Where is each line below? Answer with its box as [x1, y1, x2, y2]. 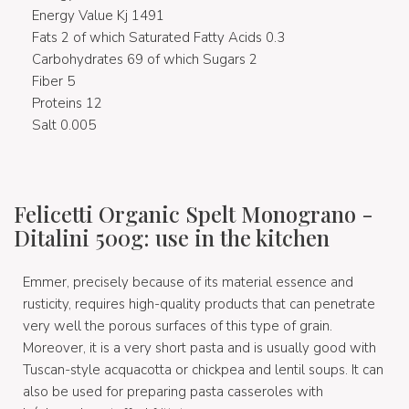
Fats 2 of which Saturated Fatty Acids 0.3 [32, 28, 285, 47]
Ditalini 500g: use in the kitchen [14, 223, 330, 253]
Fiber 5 [32, 72, 75, 91]
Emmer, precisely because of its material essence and [23, 273, 353, 292]
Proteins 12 [32, 94, 102, 113]
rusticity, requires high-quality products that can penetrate [23, 295, 375, 314]
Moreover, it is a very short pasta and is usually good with [23, 339, 376, 358]
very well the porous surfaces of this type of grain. [23, 317, 332, 336]
